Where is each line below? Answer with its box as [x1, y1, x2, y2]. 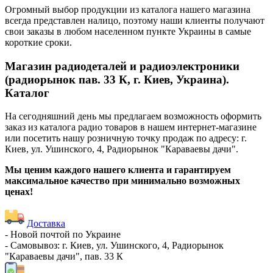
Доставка [27, 218, 65, 229]
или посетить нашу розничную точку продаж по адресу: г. [5, 133, 247, 144]
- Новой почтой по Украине [5, 229, 121, 240]
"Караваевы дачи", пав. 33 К [5, 251, 123, 262]
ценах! [5, 186, 33, 197]
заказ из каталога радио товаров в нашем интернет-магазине [5, 122, 257, 133]
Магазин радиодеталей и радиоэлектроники [5, 59, 239, 73]
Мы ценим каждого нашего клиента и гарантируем [5, 165, 231, 175]
